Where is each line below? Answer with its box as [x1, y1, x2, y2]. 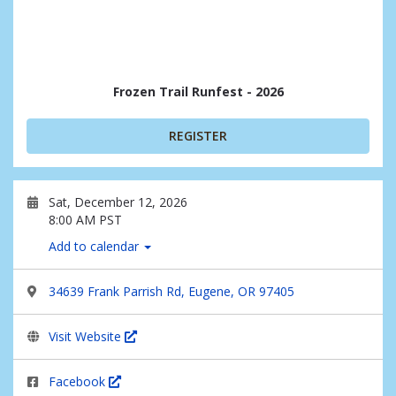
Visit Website [49, 328, 125, 345]
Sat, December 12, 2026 [49, 194, 187, 210]
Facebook [49, 373, 109, 390]
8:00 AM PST [49, 211, 122, 228]
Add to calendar [49, 238, 142, 255]
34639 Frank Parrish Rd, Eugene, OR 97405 [49, 283, 294, 300]
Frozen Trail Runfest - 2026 [112, 83, 284, 100]
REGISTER [169, 127, 227, 144]
